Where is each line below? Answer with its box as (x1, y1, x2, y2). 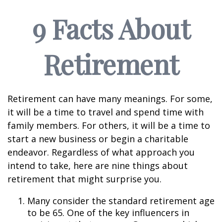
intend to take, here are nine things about (7, 160, 188, 171)
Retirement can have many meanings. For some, (7, 93, 213, 105)
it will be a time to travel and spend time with (7, 106, 204, 118)
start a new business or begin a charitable (7, 133, 188, 145)
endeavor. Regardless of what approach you (7, 146, 195, 158)
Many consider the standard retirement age (27, 195, 215, 207)
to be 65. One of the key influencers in (27, 207, 189, 219)
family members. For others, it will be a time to (7, 119, 210, 131)
